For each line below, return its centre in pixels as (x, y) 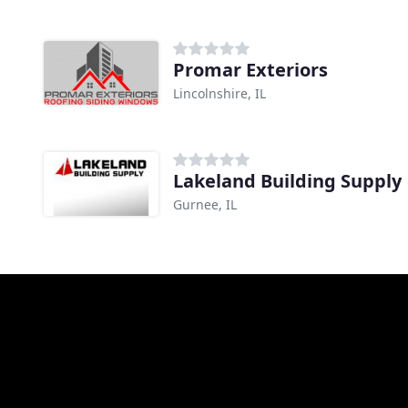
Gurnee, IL (205, 204)
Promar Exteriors (250, 69)
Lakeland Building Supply (287, 180)
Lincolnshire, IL (219, 93)
